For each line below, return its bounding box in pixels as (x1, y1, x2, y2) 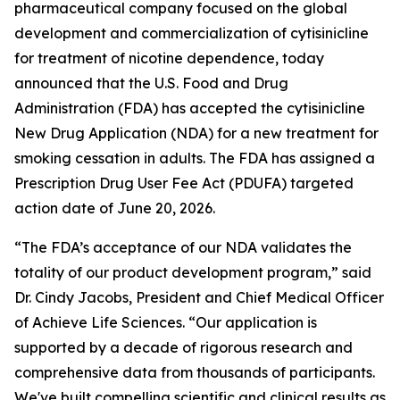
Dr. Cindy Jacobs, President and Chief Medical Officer (14, 288, 384, 306)
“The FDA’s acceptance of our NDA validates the (14, 238, 352, 256)
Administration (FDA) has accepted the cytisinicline (14, 99, 365, 117)
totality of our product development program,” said (14, 263, 371, 281)
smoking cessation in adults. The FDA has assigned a (14, 149, 375, 167)
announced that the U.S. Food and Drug (14, 74, 288, 92)
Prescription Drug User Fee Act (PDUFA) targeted (14, 174, 354, 192)
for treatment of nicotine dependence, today (14, 49, 324, 67)
